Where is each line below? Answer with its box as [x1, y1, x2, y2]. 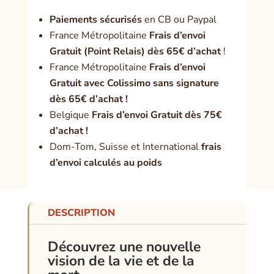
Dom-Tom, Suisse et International [49, 139, 199, 154]
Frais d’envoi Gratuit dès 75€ [89, 108, 222, 122]
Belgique [49, 108, 89, 122]
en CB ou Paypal [141, 12, 219, 26]
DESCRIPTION [47, 206, 115, 220]
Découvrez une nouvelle [47, 237, 201, 256]
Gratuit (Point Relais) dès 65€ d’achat [49, 44, 221, 58]
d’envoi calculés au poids [49, 155, 162, 169]
